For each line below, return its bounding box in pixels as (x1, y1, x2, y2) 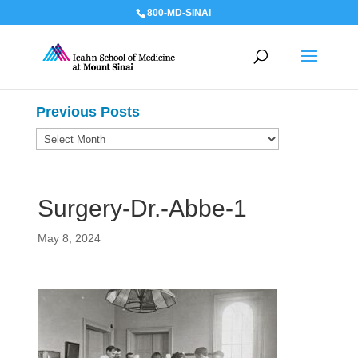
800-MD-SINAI (147, 7, 212, 18)
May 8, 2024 (37, 232, 101, 245)
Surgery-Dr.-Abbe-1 (37, 195, 247, 221)
